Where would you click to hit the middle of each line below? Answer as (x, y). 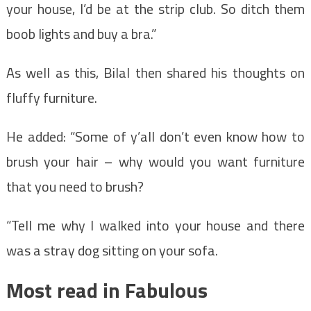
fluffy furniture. (51, 98)
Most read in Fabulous (107, 291)
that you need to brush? (75, 187)
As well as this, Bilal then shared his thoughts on (155, 73)
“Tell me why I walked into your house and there (155, 226)
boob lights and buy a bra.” (81, 34)
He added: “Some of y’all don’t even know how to (155, 137)
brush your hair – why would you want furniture (155, 162)
